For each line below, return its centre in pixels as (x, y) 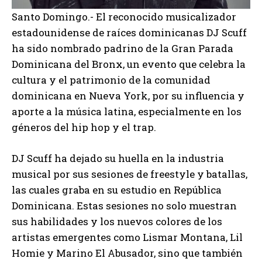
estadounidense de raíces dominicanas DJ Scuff (129, 32)
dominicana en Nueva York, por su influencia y (128, 95)
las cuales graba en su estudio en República (117, 189)
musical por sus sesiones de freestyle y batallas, (130, 174)
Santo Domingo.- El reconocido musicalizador (124, 16)
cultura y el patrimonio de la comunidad (111, 80)
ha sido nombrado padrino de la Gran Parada (123, 48)
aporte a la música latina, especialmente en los (127, 111)
